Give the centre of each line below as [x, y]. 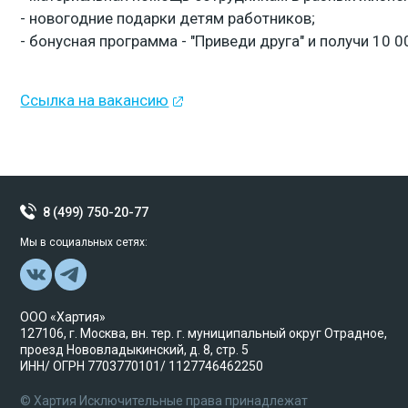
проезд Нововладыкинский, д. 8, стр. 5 [135, 350]
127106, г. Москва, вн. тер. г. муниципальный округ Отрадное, [204, 333]
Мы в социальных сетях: [84, 242]
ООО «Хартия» [63, 317]
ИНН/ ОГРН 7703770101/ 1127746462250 [142, 366]
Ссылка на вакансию [95, 100]
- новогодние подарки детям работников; [168, 18]
